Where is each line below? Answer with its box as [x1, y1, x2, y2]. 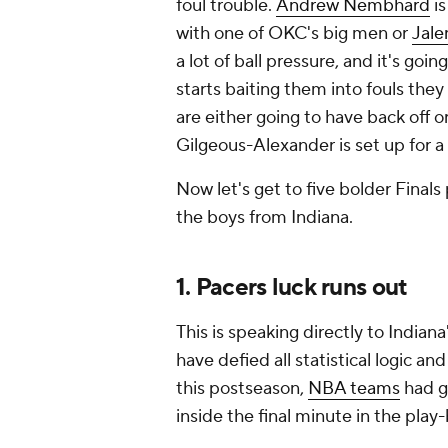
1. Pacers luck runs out [176, 272, 408, 304]
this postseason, [176, 377, 308, 401]
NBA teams [308, 377, 400, 401]
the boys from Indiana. [176, 206, 353, 230]
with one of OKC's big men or [176, 22, 412, 46]
